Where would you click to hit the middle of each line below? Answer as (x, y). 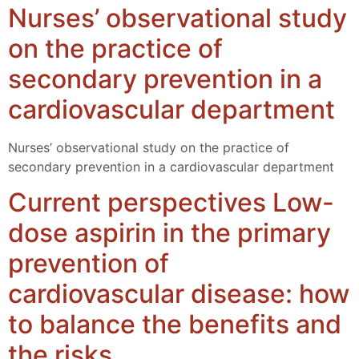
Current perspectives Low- (171, 203)
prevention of (89, 264)
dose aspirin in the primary (169, 233)
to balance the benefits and (175, 325)
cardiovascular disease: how (179, 294)
